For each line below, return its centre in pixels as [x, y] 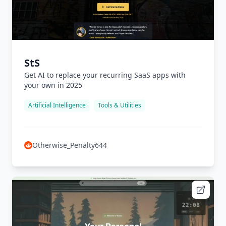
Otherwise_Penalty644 [70, 145]
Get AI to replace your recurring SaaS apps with [105, 75]
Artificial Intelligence [57, 105]
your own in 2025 [53, 85]
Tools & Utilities [120, 105]
